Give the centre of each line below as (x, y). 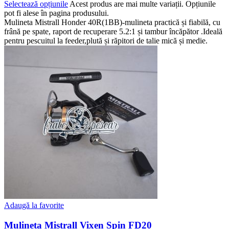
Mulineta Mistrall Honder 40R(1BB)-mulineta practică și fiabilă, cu (112, 22)
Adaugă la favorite (34, 205)
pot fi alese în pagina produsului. (56, 13)
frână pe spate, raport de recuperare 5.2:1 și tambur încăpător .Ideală (113, 32)
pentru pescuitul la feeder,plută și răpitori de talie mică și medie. (106, 41)
